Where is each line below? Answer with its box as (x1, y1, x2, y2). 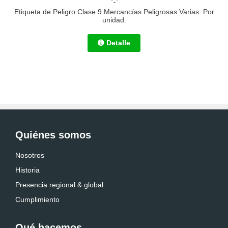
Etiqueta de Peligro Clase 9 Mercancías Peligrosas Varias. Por (14, 8, 214, 16)
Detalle (106, 39, 130, 47)
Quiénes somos (15, 129, 91, 140)
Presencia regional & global (15, 181, 103, 189)
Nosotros (15, 151, 44, 159)
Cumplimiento (15, 195, 60, 204)
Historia (15, 166, 40, 174)
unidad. (102, 16, 126, 24)
